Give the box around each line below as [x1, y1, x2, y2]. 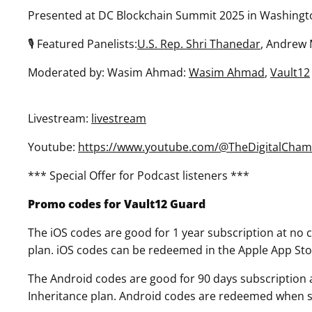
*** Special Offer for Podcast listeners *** [28, 167, 249, 183]
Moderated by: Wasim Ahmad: [28, 64, 189, 80]
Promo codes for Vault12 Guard [28, 196, 205, 212]
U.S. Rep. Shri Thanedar [137, 36, 260, 52]
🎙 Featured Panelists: [28, 36, 137, 52]
